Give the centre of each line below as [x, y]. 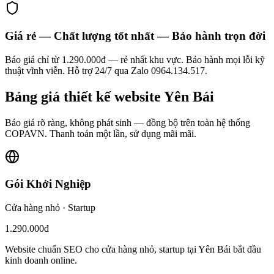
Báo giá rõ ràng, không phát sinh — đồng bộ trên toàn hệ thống [128, 122]
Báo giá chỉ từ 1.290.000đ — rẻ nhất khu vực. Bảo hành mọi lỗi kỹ [135, 59]
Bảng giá [34, 96]
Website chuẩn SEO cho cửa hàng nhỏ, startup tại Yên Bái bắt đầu [133, 249]
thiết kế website [114, 96]
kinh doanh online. [41, 260]
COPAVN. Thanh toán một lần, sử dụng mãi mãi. [101, 133]
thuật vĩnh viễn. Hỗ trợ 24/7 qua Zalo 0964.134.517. [106, 70]
